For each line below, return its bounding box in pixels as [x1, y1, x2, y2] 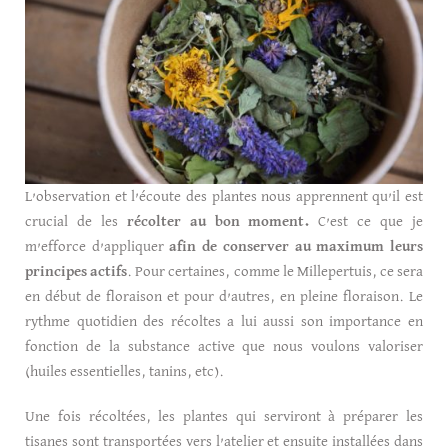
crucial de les [25, 213, 127, 229]
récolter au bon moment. [126, 213, 310, 229]
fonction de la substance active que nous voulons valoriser [25, 338, 423, 354]
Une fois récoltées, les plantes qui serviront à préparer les [25, 408, 423, 424]
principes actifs [25, 263, 128, 279]
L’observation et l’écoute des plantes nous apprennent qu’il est [25, 188, 423, 204]
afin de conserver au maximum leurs [169, 238, 424, 254]
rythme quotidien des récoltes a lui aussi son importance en [25, 313, 423, 329]
